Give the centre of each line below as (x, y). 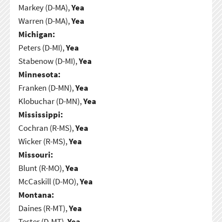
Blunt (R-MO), (42, 168)
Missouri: (35, 154)
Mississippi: (40, 114)
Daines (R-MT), (43, 208)
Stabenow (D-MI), (48, 61)
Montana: (36, 194)
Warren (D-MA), (45, 21)
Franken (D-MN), (47, 87)
